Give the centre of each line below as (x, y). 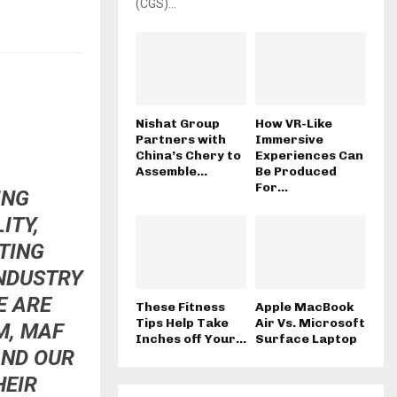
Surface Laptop (306, 339)
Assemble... (171, 172)
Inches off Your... (191, 339)
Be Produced (296, 172)
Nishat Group (178, 124)
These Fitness (180, 307)
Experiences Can (309, 156)
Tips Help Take (182, 323)
